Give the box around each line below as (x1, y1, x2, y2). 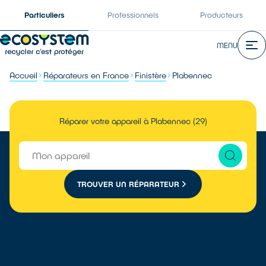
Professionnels (107, 10, 159, 20)
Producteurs (200, 10, 243, 20)
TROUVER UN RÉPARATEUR (77, 179, 179, 189)
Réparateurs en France (43, 70, 129, 80)
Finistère (135, 70, 166, 80)
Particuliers (24, 10, 65, 20)
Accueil (9, 70, 37, 80)
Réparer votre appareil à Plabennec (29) (59, 116, 207, 126)
